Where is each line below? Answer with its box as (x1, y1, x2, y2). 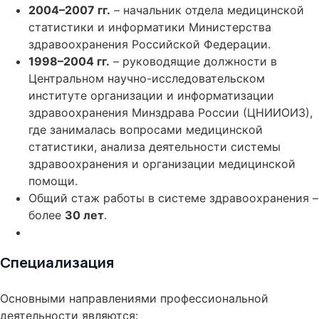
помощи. (28, 174, 78, 188)
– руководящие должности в (110, 54, 277, 68)
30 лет (65, 208, 104, 222)
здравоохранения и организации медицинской (28, 157, 296, 171)
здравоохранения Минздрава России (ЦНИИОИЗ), (28, 105, 313, 120)
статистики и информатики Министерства (28, 20, 271, 34)
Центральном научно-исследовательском (28, 71, 265, 85)
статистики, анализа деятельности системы (28, 140, 281, 154)
